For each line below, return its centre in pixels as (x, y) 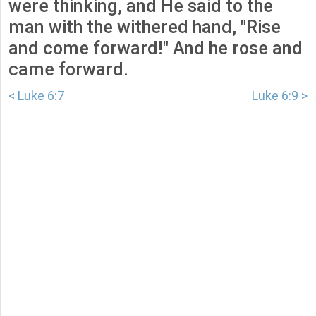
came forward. (68, 70)
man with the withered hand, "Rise (145, 28)
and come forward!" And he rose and (156, 49)
